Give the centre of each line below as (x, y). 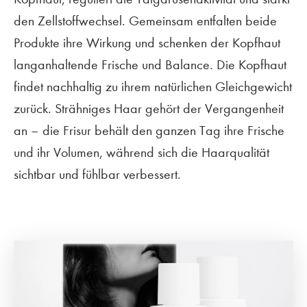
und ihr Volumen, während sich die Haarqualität (142, 153)
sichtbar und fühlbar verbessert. (97, 175)
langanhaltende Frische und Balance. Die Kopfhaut (150, 65)
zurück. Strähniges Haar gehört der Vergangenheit (149, 109)
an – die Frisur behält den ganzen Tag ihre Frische (149, 131)
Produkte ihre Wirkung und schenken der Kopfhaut (147, 43)
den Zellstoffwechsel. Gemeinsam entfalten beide (145, 21)
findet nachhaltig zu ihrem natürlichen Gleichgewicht (153, 87)
